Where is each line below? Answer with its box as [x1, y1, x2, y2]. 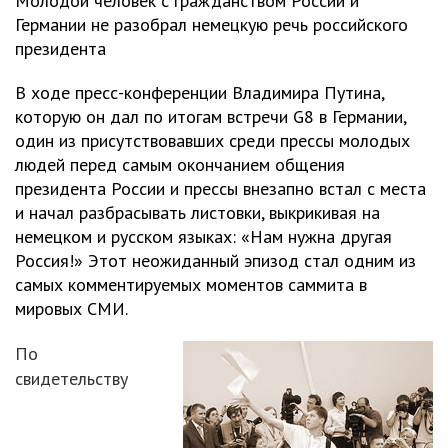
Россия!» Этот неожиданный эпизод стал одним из [15, 249, 416, 272]
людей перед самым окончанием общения [15, 153, 345, 176]
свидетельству [15, 367, 128, 390]
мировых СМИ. [15, 297, 128, 320]
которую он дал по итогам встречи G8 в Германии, [15, 105, 406, 128]
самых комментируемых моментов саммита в [15, 273, 367, 296]
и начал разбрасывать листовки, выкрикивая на [15, 201, 380, 224]
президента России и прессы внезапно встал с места [15, 177, 426, 200]
